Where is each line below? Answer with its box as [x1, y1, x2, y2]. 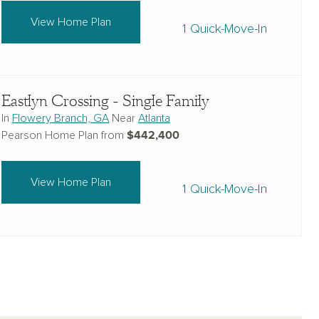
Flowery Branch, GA [12, 113, 110, 124]
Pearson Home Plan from [1, 130, 127, 141]
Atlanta [138, 113, 171, 124]
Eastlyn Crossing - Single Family [1, 91, 210, 111]
